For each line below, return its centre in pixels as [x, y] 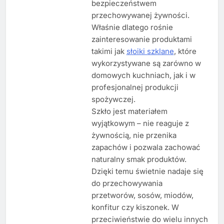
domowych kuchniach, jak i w [143, 75]
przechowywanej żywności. [140, 15]
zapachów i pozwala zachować [146, 147]
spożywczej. [113, 99]
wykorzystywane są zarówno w [146, 63]
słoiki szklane [150, 51]
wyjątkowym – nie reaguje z [140, 123]
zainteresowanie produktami [141, 39]
